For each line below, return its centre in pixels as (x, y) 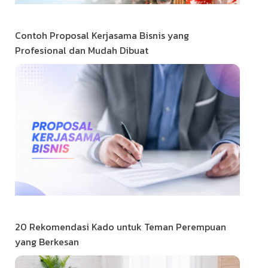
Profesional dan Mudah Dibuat (82, 51)
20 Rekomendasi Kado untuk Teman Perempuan (121, 227)
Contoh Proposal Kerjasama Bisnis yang (102, 36)
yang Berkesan (47, 242)
